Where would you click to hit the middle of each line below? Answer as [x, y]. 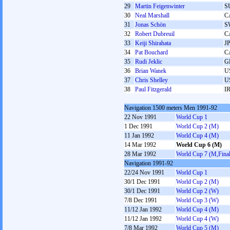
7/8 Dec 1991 [141, 200]
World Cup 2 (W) [197, 191]
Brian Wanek [151, 71]
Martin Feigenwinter [160, 6]
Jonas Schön [150, 25]
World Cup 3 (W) [197, 200]
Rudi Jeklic [149, 62]
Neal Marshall [152, 15]
